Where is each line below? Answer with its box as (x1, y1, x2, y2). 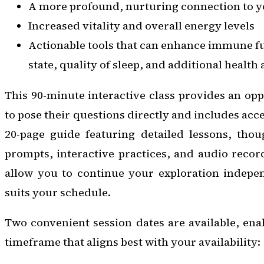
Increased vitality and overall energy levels (28, 18, 255, 34)
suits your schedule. (5, 184, 111, 200)
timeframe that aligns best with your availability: (5, 234, 260, 249)
